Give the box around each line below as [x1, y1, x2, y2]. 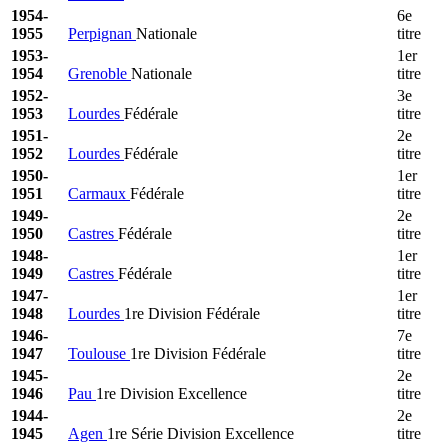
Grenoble [68, 64, 131, 82]
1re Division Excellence [96, 384, 247, 402]
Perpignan [68, 24, 136, 42]
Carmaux [68, 184, 130, 202]
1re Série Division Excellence [107, 424, 294, 442]
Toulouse [68, 344, 130, 362]
